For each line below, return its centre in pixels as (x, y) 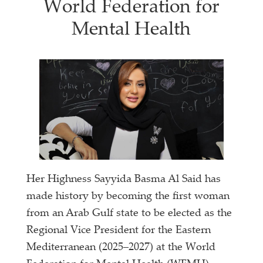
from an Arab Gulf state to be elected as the (129, 213)
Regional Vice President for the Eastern (119, 230)
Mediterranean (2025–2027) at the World (121, 247)
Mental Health (131, 31)
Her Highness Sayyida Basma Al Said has (124, 179)
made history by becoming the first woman (128, 196)
